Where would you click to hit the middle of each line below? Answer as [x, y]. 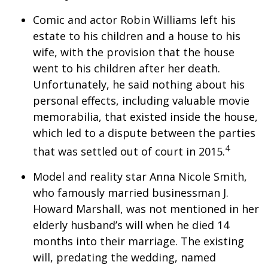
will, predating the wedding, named [124, 257]
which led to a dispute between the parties [144, 133]
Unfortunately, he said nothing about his [139, 84]
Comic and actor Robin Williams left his [134, 20]
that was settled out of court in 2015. [129, 151]
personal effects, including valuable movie [141, 100]
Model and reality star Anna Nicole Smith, [140, 176]
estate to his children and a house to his [137, 36]
